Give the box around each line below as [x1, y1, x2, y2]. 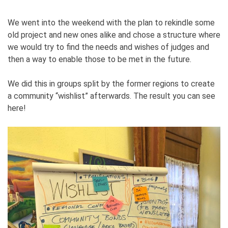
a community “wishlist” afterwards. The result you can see [8, 91, 215, 101]
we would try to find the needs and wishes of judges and [8, 42, 209, 52]
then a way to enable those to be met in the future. [8, 54, 191, 65]
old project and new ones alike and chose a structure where [8, 30, 220, 40]
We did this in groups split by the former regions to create [8, 79, 215, 89]
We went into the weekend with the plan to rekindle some [8, 18, 215, 28]
